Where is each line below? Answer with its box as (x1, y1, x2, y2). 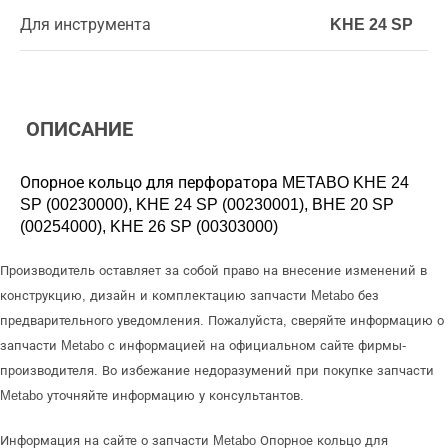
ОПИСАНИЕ (20, 118, 133, 140)
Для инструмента (20, 16, 151, 33)
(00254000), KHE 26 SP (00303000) (20, 218, 278, 235)
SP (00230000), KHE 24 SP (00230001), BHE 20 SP (20, 196, 394, 213)
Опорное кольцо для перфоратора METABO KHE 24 (20, 174, 409, 191)
